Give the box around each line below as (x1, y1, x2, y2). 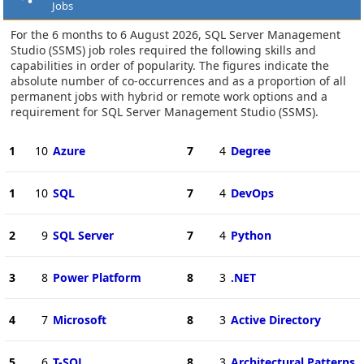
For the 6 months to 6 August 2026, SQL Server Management (11, 26, 340, 42)
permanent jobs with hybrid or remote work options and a (11, 88, 327, 104)
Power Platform (52, 269, 141, 285)
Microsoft (52, 311, 106, 327)
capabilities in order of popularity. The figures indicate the (11, 57, 329, 73)
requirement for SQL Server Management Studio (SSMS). (11, 103, 318, 119)
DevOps (230, 184, 274, 201)
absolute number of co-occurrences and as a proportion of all (11, 72, 346, 89)
